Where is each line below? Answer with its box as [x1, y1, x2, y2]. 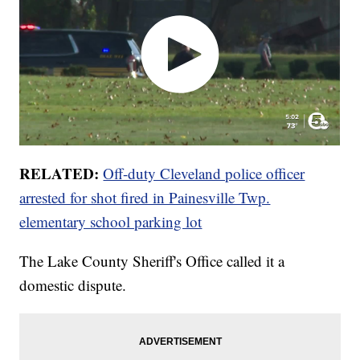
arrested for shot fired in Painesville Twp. [19, 186, 271, 207]
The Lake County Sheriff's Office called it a [19, 250, 285, 271]
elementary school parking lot [19, 211, 202, 231]
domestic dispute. [19, 274, 127, 295]
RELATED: [19, 162, 100, 184]
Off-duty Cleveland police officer [103, 162, 305, 183]
